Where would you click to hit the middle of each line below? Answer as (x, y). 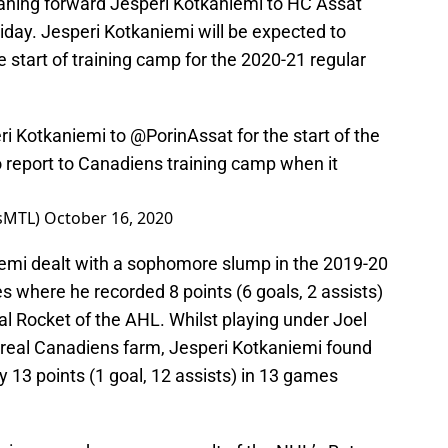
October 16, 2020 (108, 218)
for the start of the (306, 136)
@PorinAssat (181, 136)
